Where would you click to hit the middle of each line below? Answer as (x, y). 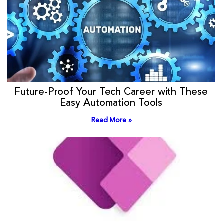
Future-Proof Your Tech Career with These (111, 92)
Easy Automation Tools (111, 103)
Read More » (111, 121)
